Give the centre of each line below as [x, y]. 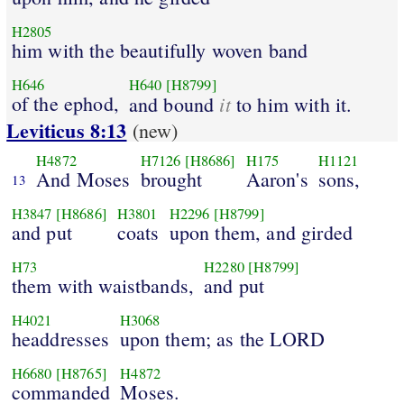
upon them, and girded [261, 232]
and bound [174, 104]
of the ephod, [65, 103]
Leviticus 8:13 [67, 131]
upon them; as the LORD [222, 338]
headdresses [60, 338]
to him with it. [291, 104]
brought [171, 179]
